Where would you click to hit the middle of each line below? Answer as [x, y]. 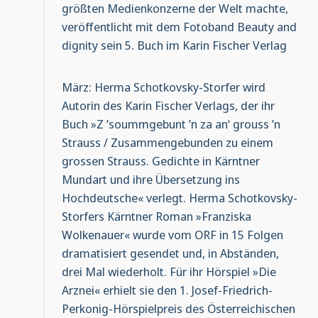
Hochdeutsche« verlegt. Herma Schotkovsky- [179, 198]
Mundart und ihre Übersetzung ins [150, 180]
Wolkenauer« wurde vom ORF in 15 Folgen [172, 235]
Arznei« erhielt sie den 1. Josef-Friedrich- [167, 290]
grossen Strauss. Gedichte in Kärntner [160, 161]
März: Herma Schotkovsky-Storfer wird [163, 87]
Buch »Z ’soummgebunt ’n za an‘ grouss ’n [171, 124]
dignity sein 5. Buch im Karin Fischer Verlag [174, 45]
